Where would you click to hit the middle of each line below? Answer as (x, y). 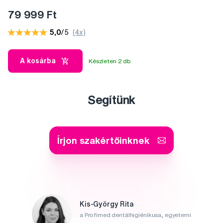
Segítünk (111, 100)
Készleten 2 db (110, 61)
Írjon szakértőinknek (104, 140)
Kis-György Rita (107, 204)
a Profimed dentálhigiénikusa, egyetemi (135, 215)
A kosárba (38, 61)
